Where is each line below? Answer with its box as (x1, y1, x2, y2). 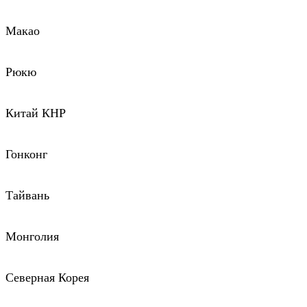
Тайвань (5, 188, 49, 203)
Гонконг (5, 147, 47, 162)
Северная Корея (5, 271, 89, 285)
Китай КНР (5, 106, 66, 121)
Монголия (5, 230, 59, 244)
